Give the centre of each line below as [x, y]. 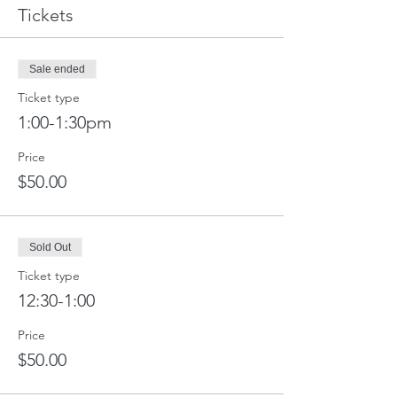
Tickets [46, 16]
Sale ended [57, 70]
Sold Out [50, 248]
